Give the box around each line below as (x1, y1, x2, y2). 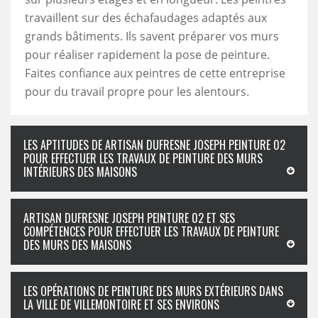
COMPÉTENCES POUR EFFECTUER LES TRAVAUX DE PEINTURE (23, 223, 279, 240)
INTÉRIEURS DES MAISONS (23, 163, 137, 180)
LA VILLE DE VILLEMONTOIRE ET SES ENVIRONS (23, 296, 219, 313)
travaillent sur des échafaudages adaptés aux (25, 10, 267, 26)
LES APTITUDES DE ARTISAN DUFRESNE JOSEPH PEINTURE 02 (23, 136, 285, 153)
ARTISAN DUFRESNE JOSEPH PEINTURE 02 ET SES (23, 209, 235, 226)
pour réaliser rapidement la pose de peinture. (25, 47, 270, 62)
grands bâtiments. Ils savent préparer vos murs (25, 28, 279, 44)
